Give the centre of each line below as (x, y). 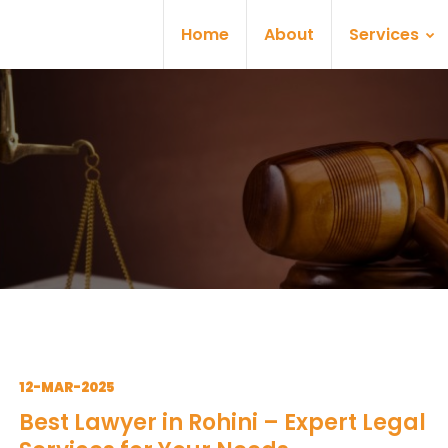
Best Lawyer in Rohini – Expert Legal (222, 422)
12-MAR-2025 (66, 387)
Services (386, 34)
